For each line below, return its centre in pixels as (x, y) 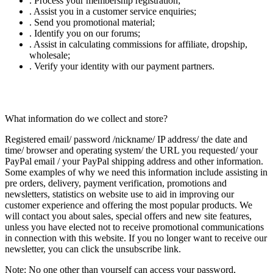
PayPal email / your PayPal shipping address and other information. (134, 161)
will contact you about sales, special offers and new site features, (128, 216)
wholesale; (50, 55)
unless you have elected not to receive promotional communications (134, 227)
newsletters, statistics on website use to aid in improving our (119, 194)
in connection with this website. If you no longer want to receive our (136, 238)
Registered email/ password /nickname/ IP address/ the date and (126, 140)
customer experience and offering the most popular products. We (129, 205)
